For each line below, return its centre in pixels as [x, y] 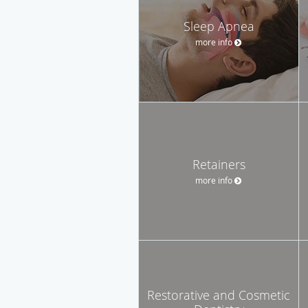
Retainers [219, 164]
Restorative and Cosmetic [219, 295]
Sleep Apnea [219, 26]
